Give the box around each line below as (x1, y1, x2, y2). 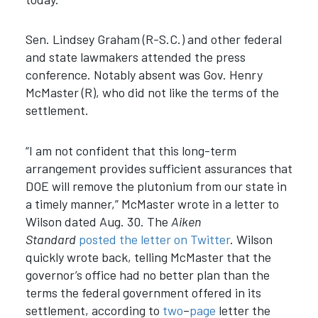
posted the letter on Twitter (78, 231, 230, 247)
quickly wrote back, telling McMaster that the (25, 248, 271, 265)
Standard (25, 231, 76, 247)
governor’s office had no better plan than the (25, 266, 270, 283)
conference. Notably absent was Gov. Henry (25, 67, 263, 83)
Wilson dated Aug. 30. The (25, 213, 171, 229)
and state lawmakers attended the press (25, 49, 246, 65)
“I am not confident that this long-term (25, 142, 236, 158)
